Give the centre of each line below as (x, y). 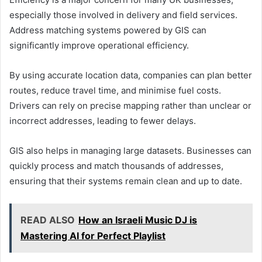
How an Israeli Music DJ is (138, 220)
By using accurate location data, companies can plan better (131, 75)
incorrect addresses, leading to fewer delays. (103, 120)
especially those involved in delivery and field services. (123, 15)
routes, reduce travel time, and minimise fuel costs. (115, 90)
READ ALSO (48, 220)
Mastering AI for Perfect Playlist (93, 235)
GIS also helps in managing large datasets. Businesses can (130, 150)
